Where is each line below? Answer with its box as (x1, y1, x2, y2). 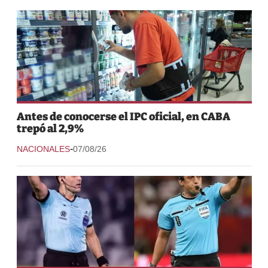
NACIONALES (16, 144, 70, 154)
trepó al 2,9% (16, 121, 84, 135)
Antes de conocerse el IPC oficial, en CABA (16, 109, 230, 123)
